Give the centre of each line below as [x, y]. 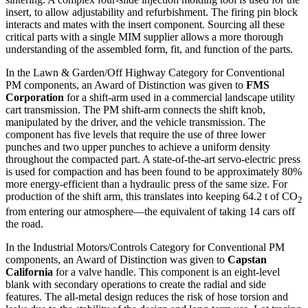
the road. [24, 224]
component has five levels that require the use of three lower [135, 135]
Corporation [36, 98]
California [31, 272]
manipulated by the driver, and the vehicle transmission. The [135, 122]
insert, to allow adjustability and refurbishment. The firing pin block [152, 12]
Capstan [247, 260]
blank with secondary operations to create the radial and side [136, 285]
